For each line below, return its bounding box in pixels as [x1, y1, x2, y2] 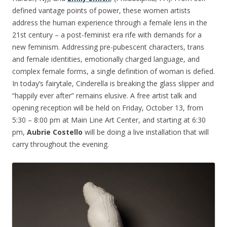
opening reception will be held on [12, 103, 122, 113]
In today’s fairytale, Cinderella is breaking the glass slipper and [12, 79, 214, 89]
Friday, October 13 [122, 103, 183, 113]
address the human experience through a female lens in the [12, 18, 207, 28]
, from [183, 103, 203, 113]
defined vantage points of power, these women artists [12, 6, 191, 16]
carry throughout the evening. [12, 139, 109, 149]
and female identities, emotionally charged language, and [12, 54, 200, 64]
